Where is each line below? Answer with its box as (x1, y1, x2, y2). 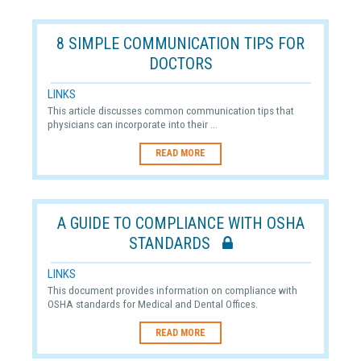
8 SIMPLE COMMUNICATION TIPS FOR (56, 34, 305, 54)
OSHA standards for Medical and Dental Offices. (47, 297, 258, 310)
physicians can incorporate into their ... (47, 118, 218, 131)
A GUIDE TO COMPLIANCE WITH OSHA (56, 214, 305, 234)
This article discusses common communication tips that (47, 104, 294, 118)
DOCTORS (148, 54, 213, 74)
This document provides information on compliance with (47, 283, 297, 297)
